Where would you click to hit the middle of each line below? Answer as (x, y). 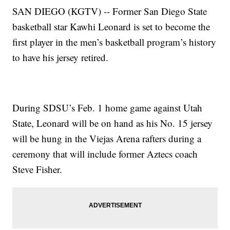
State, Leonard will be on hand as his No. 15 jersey (113, 123)
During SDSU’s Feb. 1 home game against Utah (108, 108)
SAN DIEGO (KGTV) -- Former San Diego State (110, 11)
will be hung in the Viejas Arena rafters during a (107, 139)
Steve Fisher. (37, 169)
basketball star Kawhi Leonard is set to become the (111, 27)
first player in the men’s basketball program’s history (114, 42)
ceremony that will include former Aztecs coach (105, 154)
